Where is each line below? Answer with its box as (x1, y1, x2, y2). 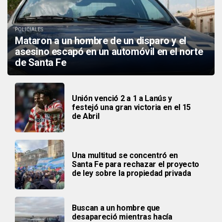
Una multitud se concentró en (72, 150, 178, 160)
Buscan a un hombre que (72, 203, 160, 213)
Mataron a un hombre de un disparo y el (15, 34, 186, 47)
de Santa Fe (15, 56, 66, 68)
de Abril (72, 111, 100, 121)
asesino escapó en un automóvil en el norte (15, 45, 203, 57)
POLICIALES (15, 26, 43, 32)
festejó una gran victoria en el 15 (72, 102, 191, 112)
